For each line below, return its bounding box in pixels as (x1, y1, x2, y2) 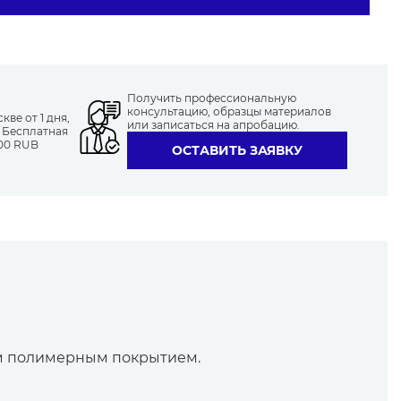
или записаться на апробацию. (127, 118, 300, 132)
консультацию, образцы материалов (127, 105, 331, 118)
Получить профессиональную (127, 91, 296, 105)
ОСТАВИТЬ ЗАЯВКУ (172, 142, 303, 158)
